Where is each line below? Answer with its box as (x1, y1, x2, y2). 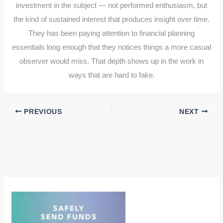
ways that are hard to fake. (68, 70, 155, 79)
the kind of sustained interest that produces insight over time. (13, 14, 210, 23)
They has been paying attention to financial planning (28, 28, 195, 37)
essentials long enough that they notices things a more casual (12, 42, 211, 51)
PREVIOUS (21, 108, 62, 115)
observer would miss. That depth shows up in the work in (19, 56, 204, 65)
